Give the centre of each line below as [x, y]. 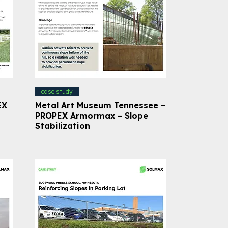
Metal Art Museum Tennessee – [100, 105]
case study [57, 91]
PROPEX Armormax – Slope [91, 115]
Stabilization [62, 125]
